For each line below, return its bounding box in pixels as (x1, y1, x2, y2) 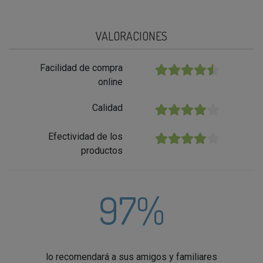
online (98, 76, 123, 88)
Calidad (92, 102, 123, 114)
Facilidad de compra (40, 62, 123, 74)
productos (81, 145, 123, 157)
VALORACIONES (96, 28, 167, 44)
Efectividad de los (48, 131, 123, 143)
